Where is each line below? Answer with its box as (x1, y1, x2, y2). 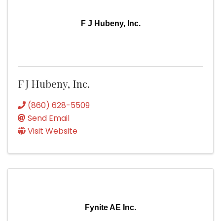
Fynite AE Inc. (85, 203, 136, 212)
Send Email (28, 112, 70, 124)
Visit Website (28, 125, 77, 137)
